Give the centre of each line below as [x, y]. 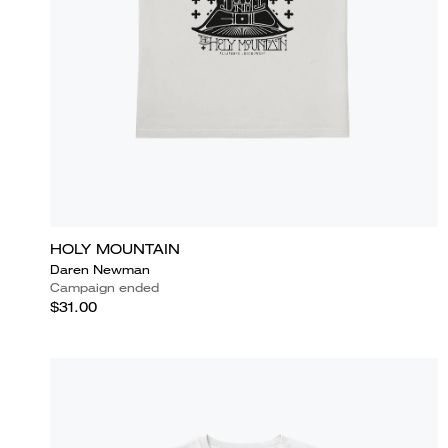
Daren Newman [100, 269]
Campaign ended [104, 287]
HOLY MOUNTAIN [115, 248]
